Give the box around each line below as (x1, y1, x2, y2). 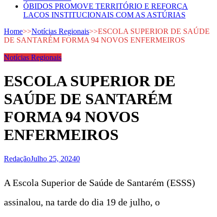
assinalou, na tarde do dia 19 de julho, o (4, 196, 160, 207)
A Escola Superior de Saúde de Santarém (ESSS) (4, 177, 195, 188)
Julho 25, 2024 (31, 154, 76, 163)
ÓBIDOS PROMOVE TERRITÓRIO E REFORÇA (23, 2, 188, 10)
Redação (4, 154, 31, 163)
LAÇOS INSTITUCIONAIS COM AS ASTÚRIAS (23, 11, 186, 19)
